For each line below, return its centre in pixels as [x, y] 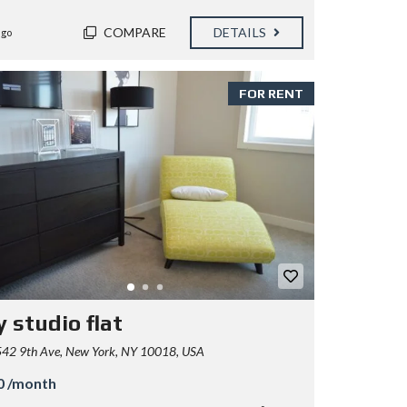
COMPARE [135, 32]
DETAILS [241, 32]
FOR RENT [271, 93]
